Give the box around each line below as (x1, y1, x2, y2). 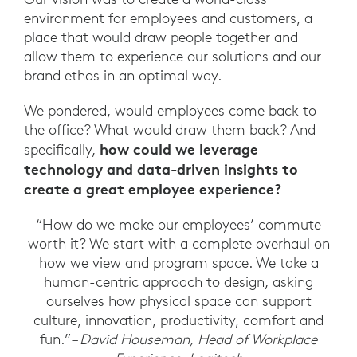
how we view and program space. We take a (38, 253, 319, 273)
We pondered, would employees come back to (24, 101, 316, 120)
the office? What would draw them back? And (24, 120, 316, 139)
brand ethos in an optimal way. (24, 66, 222, 85)
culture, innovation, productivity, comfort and (33, 311, 324, 330)
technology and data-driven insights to (24, 159, 298, 179)
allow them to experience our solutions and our (24, 47, 321, 66)
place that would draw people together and (24, 28, 298, 47)
